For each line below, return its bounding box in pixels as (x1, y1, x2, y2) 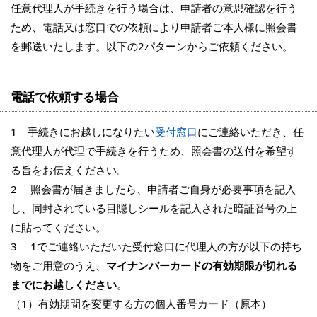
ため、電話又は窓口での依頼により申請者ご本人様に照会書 (11, 20, 297, 35)
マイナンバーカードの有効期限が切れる (106, 258, 297, 273)
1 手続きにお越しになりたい (11, 125, 155, 139)
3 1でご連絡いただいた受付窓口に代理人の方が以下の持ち (11, 239, 302, 254)
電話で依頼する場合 (11, 88, 119, 105)
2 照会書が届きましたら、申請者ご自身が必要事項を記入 (11, 182, 296, 197)
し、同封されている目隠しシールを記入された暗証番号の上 (11, 201, 297, 216)
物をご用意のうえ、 (11, 258, 106, 273)
